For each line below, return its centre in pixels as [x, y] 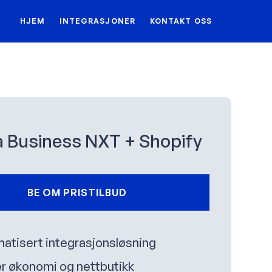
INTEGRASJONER [97, 21]
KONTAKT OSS [181, 21]
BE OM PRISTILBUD [77, 193]
